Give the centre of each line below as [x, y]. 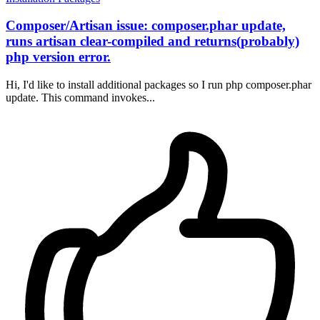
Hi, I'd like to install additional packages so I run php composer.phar [159, 85]
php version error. [58, 57]
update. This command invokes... [80, 98]
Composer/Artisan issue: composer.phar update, [146, 26]
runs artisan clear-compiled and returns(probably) [152, 41]
